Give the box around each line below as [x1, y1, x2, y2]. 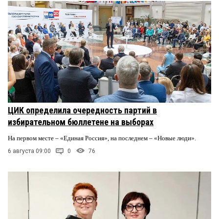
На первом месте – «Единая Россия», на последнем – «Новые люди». [8, 134, 197, 142]
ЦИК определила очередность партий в [8, 105, 157, 116]
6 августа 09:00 [8, 147, 51, 154]
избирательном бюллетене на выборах [8, 117, 153, 128]
